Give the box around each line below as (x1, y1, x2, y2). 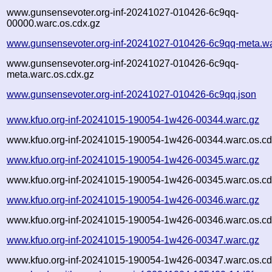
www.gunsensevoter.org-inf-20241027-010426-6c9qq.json (7, 89, 257, 100)
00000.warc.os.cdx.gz (7, 18, 101, 29)
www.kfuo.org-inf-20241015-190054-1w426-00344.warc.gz (7, 114, 260, 125)
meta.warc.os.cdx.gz (7, 69, 95, 80)
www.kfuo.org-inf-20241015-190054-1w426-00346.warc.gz (7, 194, 260, 205)
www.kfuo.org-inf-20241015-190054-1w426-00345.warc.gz (7, 154, 260, 165)
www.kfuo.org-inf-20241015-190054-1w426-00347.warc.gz (7, 234, 260, 245)
